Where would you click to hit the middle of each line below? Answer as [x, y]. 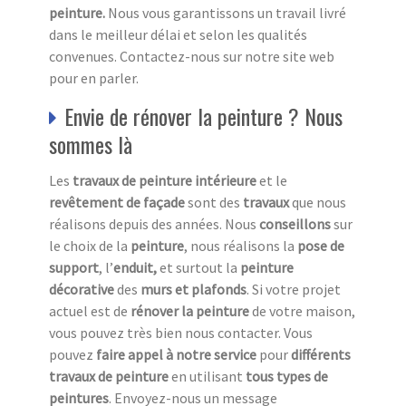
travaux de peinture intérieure [166, 180]
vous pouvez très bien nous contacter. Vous [181, 332]
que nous [319, 202]
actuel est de [90, 310]
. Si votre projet [294, 289]
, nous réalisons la [241, 245]
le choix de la [88, 245]
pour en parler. [94, 77]
